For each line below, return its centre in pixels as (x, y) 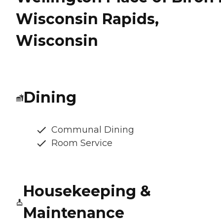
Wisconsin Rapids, (87, 19)
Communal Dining (93, 130)
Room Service (82, 143)
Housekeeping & (87, 191)
